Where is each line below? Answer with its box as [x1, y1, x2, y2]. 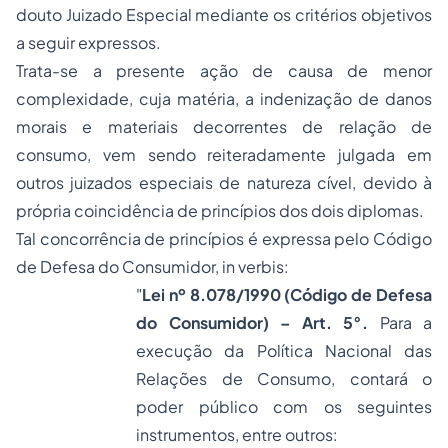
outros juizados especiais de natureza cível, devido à [16, 172, 432, 193]
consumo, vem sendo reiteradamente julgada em [16, 144, 432, 165]
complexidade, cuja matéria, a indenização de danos [16, 88, 432, 109]
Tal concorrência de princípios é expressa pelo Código [16, 228, 432, 249]
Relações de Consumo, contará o [136, 368, 432, 389]
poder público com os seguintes [136, 396, 432, 417]
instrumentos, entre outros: [136, 424, 338, 445]
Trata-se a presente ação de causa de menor [16, 60, 432, 81]
